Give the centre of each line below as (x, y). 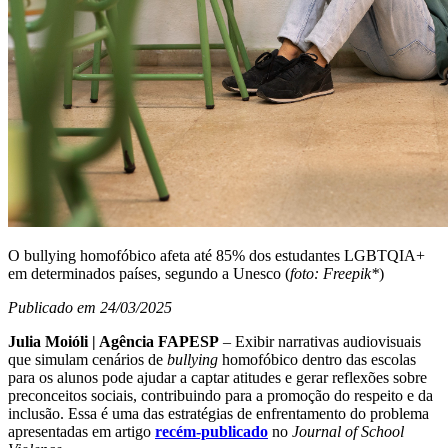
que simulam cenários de (87, 359)
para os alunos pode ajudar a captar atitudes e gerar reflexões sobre (217, 377)
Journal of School (348, 431)
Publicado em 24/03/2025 (90, 307)
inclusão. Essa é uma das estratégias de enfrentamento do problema (218, 413)
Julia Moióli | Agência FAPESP (113, 341)
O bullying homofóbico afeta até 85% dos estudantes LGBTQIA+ (216, 255)
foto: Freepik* (334, 273)
